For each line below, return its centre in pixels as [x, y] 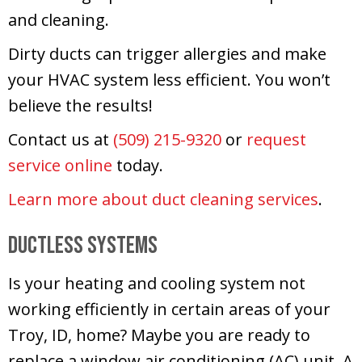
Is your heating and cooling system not [157, 283]
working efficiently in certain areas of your [169, 309]
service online [60, 165]
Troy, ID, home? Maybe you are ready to [159, 335]
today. [138, 165]
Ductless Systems [83, 245]
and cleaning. [59, 19]
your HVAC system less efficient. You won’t [169, 79]
